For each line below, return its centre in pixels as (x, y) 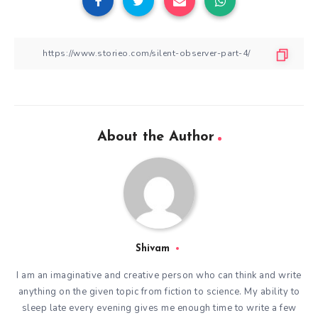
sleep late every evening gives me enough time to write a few (159, 308)
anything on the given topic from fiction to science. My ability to (159, 291)
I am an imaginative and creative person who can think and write (159, 275)
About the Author (155, 137)
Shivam (153, 248)
